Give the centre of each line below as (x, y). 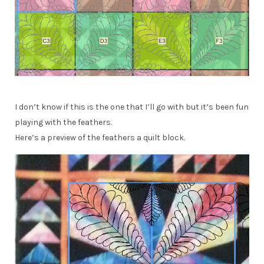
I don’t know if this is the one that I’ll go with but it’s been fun (132, 107)
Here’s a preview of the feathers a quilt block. (100, 138)
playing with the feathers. (63, 123)
